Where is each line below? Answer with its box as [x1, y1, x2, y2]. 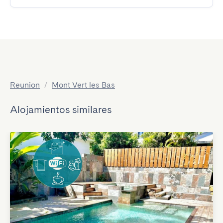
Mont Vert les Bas [52, 80, 115, 90]
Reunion [10, 80, 40, 90]
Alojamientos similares [10, 104, 111, 115]
